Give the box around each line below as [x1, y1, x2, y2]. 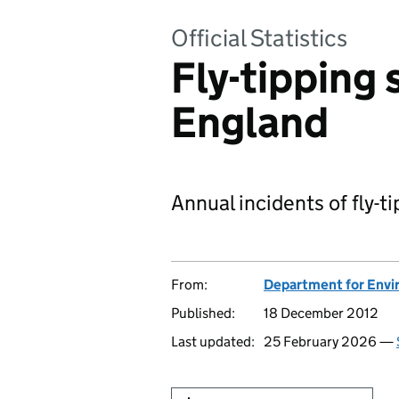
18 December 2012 [264, 305, 379, 322]
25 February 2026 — [264, 333, 396, 350]
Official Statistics [171, 23, 347, 53]
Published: [171, 305, 235, 322]
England [171, 96, 329, 149]
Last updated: [171, 333, 255, 350]
